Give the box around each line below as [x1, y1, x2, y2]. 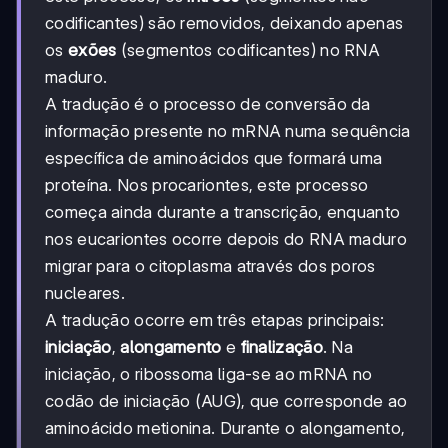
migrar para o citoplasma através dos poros [45, 255, 376, 276]
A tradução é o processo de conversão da [45, 93, 371, 114]
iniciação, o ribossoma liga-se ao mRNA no [45, 363, 373, 384]
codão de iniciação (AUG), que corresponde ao [45, 390, 408, 411]
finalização [240, 336, 323, 357]
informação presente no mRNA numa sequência [45, 120, 411, 141]
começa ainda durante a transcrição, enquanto [45, 201, 401, 222]
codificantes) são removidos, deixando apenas [45, 12, 404, 33]
